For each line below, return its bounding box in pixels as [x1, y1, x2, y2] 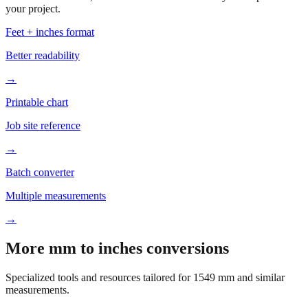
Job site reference [5, 144, 80, 155]
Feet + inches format [5, 50, 94, 62]
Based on [5, 14, 49, 26]
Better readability [5, 74, 80, 85]
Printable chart [5, 120, 68, 132]
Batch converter [5, 190, 74, 202]
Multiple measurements [5, 214, 106, 225]
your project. [5, 27, 60, 38]
